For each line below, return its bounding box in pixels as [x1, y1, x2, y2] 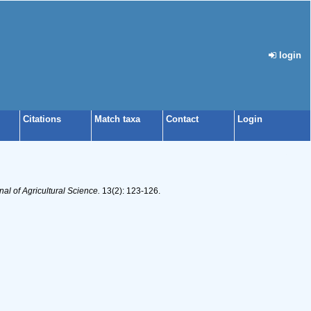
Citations [23, 114, 61, 124]
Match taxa [94, 114, 140, 124]
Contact [166, 114, 199, 124]
